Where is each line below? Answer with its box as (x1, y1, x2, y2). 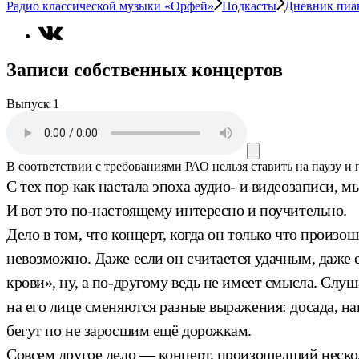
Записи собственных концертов (6, 59, 283, 80)
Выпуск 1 (6, 96, 59, 111)
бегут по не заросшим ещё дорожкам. (6, 321, 252, 339)
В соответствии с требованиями (6, 159, 182, 173)
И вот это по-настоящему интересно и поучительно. (6, 200, 347, 219)
